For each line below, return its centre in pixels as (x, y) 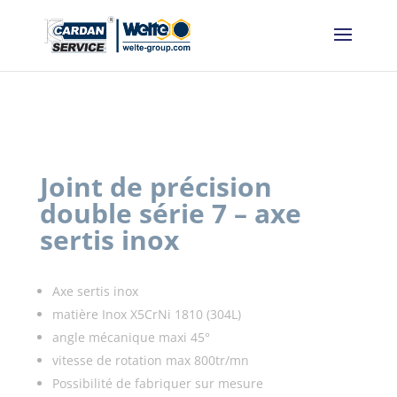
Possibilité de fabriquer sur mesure (157, 383)
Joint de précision (156, 187)
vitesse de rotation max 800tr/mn (150, 360)
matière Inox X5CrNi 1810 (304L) (146, 314)
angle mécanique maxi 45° (131, 337)
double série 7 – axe (170, 213)
